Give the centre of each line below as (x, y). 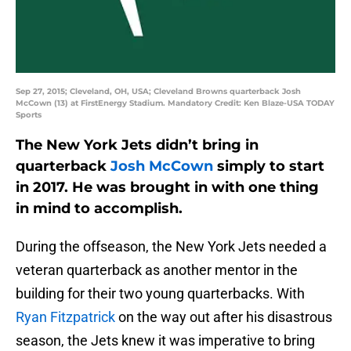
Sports (29, 115)
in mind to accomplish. (99, 209)
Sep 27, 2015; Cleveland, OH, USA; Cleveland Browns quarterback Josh (158, 92)
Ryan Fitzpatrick (65, 317)
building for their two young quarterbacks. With (160, 294)
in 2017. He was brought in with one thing (167, 188)
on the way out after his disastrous (224, 317)
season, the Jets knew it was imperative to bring (165, 341)
